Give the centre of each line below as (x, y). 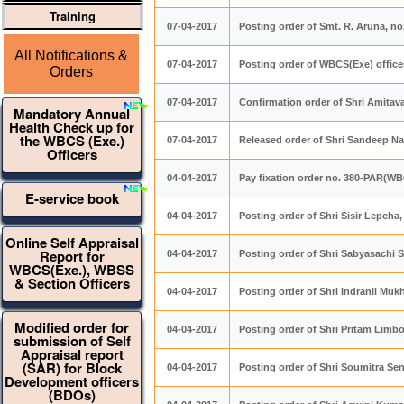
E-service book (72, 198)
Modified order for (72, 327)
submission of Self (72, 341)
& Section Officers (72, 283)
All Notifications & (72, 55)
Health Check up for (72, 127)
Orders (72, 72)
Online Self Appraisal (72, 243)
